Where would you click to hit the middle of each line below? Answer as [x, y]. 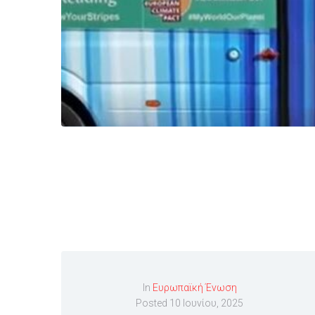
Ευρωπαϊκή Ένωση [194, 288]
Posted [153, 303]
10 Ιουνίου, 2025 [207, 303]
